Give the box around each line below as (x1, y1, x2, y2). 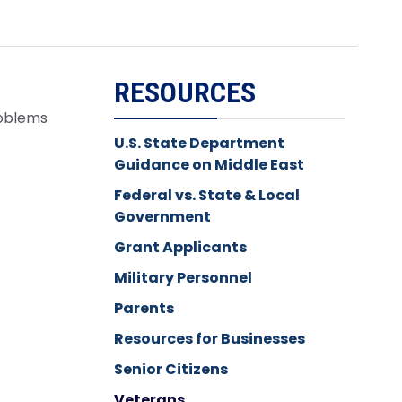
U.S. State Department (113, 132, 284, 153)
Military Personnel (113, 267, 252, 288)
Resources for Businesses (113, 328, 305, 349)
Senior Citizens (113, 358, 228, 380)
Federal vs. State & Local (113, 184, 300, 205)
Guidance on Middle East (113, 153, 304, 175)
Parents (113, 297, 174, 319)
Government (113, 205, 211, 227)
